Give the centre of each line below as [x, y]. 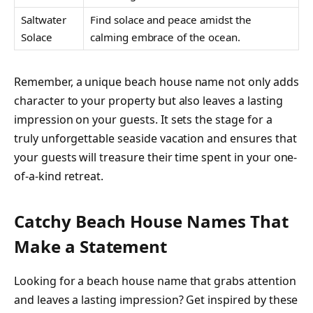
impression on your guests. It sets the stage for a [143, 120]
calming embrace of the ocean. [165, 37]
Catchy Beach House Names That [151, 221]
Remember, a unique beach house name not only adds [156, 82]
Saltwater [44, 19]
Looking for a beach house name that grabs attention [155, 281]
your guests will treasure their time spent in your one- [156, 158]
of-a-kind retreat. [59, 176]
